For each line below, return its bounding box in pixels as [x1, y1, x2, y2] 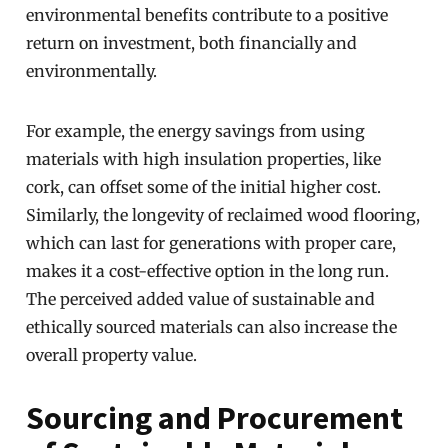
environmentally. [26, 61, 158, 81]
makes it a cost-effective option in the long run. [26, 261, 390, 281]
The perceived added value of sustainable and [26, 289, 376, 309]
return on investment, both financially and [26, 33, 358, 53]
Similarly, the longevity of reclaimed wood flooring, [26, 205, 421, 225]
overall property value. [26, 345, 198, 365]
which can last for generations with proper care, [26, 233, 397, 253]
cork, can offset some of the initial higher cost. [26, 177, 382, 197]
